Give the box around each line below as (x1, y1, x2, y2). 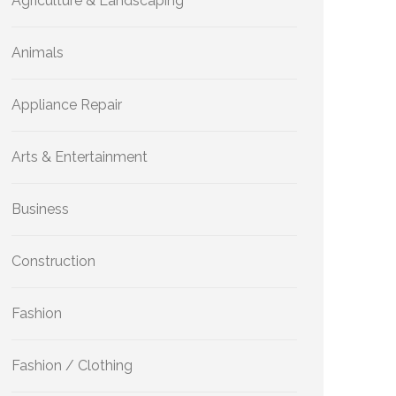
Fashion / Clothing (11, 357, 133, 374)
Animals (11, 44, 64, 61)
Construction (11, 253, 95, 270)
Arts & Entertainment (11, 148, 148, 165)
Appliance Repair (11, 96, 122, 113)
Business (11, 201, 69, 217)
